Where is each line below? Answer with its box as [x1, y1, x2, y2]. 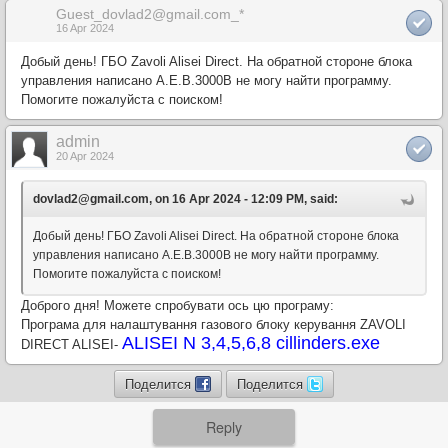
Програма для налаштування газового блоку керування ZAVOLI [21, 317, 406, 332]
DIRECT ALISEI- [21, 337, 122, 352]
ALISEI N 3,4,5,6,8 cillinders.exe [122, 333, 380, 353]
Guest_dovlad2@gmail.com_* [56, 6, 244, 22]
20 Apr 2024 [56, 150, 114, 162]
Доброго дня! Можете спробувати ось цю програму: [21, 298, 334, 313]
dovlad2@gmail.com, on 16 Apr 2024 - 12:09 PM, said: [33, 192, 338, 206]
